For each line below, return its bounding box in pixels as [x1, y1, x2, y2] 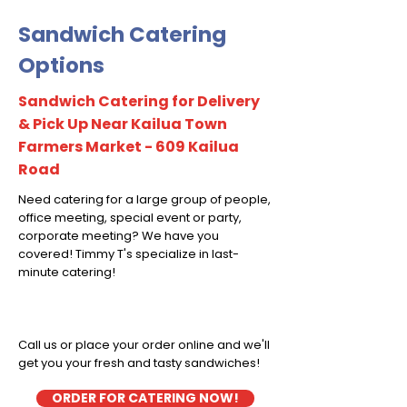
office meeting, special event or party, [18, 209, 242, 226]
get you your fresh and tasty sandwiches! [18, 354, 260, 372]
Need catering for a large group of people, [18, 191, 271, 208]
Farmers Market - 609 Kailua [18, 136, 239, 157]
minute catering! [18, 263, 115, 281]
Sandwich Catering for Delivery [18, 91, 260, 112]
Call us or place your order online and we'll [18, 336, 270, 353]
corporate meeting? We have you [18, 227, 219, 244]
